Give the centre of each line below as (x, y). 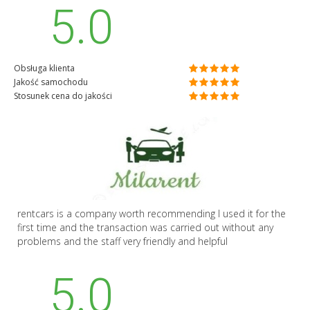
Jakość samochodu (51, 82)
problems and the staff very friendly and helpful (122, 241)
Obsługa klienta (44, 68)
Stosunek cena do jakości (63, 96)
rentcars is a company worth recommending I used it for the (152, 213)
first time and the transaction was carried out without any (145, 227)
